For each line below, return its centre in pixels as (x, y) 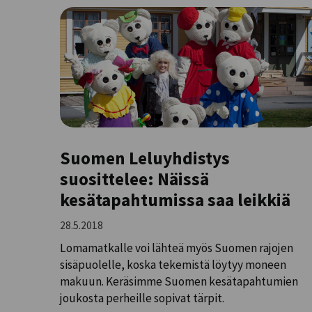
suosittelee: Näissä (135, 179)
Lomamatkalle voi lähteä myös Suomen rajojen (177, 248)
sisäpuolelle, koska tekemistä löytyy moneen (173, 265)
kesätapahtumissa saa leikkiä (175, 200)
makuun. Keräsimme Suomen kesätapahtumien (179, 282)
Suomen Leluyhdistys (145, 158)
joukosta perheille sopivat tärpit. (142, 298)
